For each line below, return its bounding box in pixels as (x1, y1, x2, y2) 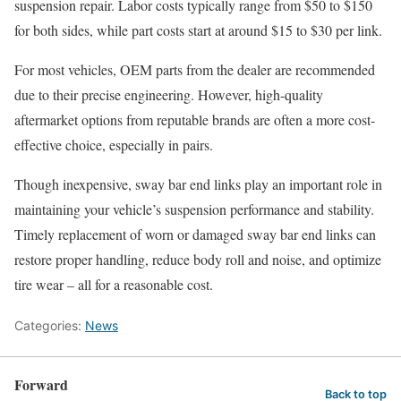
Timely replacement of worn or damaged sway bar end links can (14, 224, 376, 243)
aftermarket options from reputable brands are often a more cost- (14, 109, 375, 129)
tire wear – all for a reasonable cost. (14, 274, 213, 294)
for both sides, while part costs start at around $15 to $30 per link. (14, 20, 382, 39)
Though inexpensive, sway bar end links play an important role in (14, 174, 382, 193)
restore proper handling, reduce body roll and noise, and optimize (14, 249, 381, 269)
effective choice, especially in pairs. (14, 134, 213, 154)
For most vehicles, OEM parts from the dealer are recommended (14, 59, 375, 79)
